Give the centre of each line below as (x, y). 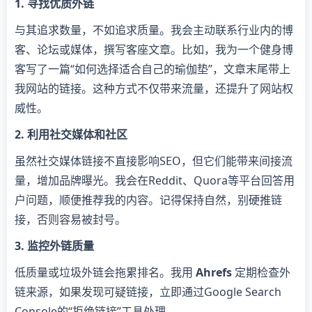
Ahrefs (214, 272)
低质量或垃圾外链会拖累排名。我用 (105, 272)
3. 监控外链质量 (54, 245)
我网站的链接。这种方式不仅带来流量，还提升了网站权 (154, 88)
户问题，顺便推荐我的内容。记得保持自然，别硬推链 (148, 200)
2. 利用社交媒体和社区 (71, 134)
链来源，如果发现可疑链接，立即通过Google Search (148, 291)
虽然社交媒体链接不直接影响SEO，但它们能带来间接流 (154, 161)
